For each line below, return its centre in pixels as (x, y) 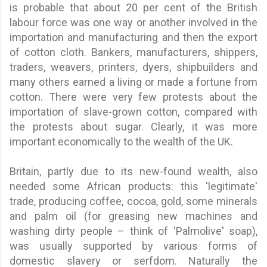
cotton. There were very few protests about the (133, 97)
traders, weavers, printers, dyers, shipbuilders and (133, 67)
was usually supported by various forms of (133, 246)
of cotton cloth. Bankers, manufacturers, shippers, (133, 52)
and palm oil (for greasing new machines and (133, 216)
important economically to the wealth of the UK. (121, 141)
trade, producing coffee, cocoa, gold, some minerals (133, 201)
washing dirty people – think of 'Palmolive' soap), (133, 231)
